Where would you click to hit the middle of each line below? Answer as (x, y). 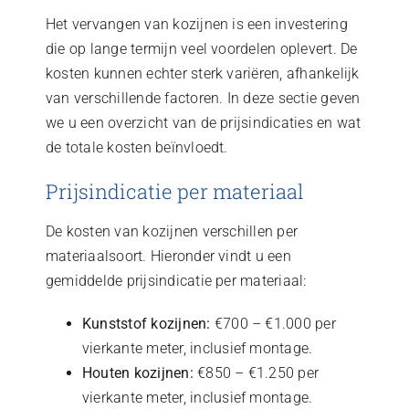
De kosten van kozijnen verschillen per (172, 231)
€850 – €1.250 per (256, 372)
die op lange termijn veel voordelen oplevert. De (201, 49)
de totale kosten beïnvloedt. (136, 148)
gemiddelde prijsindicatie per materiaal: (176, 280)
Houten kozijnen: (137, 372)
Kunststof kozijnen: (146, 323)
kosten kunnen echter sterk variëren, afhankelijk (202, 74)
